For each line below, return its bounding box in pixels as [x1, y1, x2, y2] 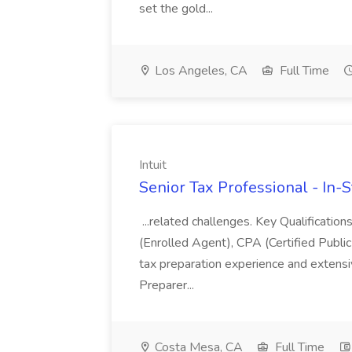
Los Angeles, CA [152, 62, 247, 79]
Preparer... [139, 277, 197, 294]
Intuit [139, 156, 167, 174]
